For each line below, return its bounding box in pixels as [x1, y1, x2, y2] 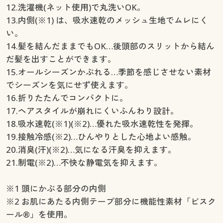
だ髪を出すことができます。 [5, 53, 116, 65]
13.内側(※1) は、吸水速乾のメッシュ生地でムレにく [5, 14, 208, 26]
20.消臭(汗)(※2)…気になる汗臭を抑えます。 [5, 143, 176, 155]
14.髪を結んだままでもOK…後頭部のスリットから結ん [5, 40, 215, 52]
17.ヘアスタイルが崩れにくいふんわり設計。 [5, 105, 179, 116]
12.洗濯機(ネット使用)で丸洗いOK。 [5, 1, 145, 13]
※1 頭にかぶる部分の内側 [5, 182, 106, 194]
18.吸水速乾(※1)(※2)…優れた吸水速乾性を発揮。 [5, 117, 198, 129]
